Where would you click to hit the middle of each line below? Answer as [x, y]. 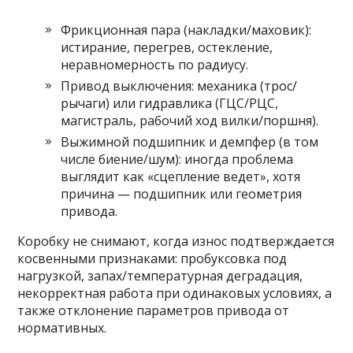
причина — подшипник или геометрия [182, 194]
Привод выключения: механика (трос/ [179, 86]
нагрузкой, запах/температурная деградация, [160, 276]
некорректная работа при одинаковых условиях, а [175, 293]
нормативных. [62, 328]
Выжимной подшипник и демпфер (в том [190, 142]
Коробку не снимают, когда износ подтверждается [176, 241]
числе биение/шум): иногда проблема [177, 159]
